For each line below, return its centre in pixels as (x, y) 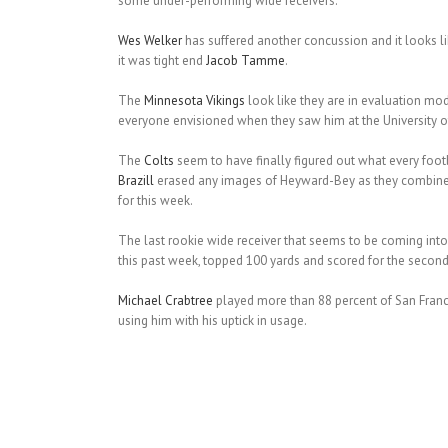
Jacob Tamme (245, 61)
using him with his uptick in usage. (212, 321)
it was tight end (161, 61)
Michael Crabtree (165, 301)
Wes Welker (149, 41)
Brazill (135, 181)
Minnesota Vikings (194, 101)
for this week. (155, 201)
